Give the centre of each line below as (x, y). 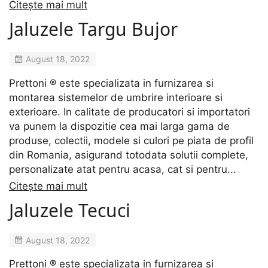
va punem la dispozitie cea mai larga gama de (119, 126)
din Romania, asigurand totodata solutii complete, (129, 155)
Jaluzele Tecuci (70, 210)
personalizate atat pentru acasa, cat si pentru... (123, 169)
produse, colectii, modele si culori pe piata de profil (131, 140)
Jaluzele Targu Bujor (93, 29)
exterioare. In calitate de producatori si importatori (130, 112)
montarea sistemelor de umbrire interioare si (116, 97)
